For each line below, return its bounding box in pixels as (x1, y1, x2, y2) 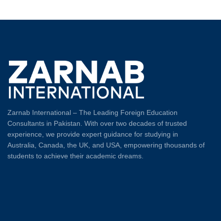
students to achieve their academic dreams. (7, 151, 144, 160)
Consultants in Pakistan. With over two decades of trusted (7, 119, 187, 127)
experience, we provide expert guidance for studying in (7, 130, 178, 138)
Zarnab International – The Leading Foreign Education (7, 108, 178, 116)
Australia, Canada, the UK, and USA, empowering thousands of (7, 141, 205, 149)
